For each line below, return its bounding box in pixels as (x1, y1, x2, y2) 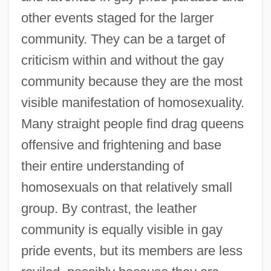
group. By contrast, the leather (21, 200, 197, 216)
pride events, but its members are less (21, 243, 243, 258)
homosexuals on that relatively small (21, 179, 232, 195)
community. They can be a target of (21, 31, 225, 47)
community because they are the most (21, 73, 243, 89)
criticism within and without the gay (21, 52, 224, 68)
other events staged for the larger (21, 10, 214, 25)
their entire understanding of (21, 158, 184, 174)
